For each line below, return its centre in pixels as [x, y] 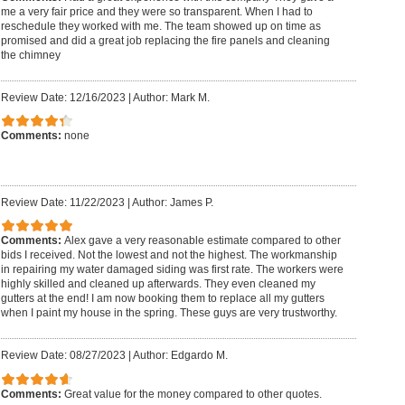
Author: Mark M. [171, 97]
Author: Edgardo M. [180, 356]
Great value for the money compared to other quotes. [193, 394]
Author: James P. [172, 202]
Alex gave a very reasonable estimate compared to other [202, 241]
